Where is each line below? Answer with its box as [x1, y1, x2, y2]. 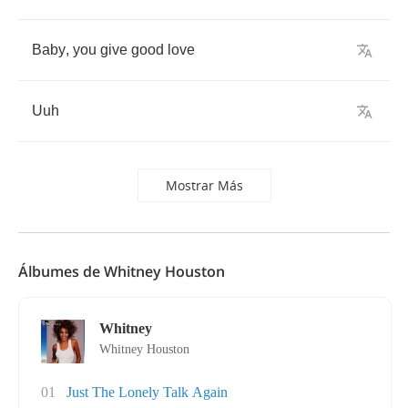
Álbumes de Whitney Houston [18, 261, 225, 281]
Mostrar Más [165, 177, 243, 194]
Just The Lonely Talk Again [66, 384, 228, 400]
